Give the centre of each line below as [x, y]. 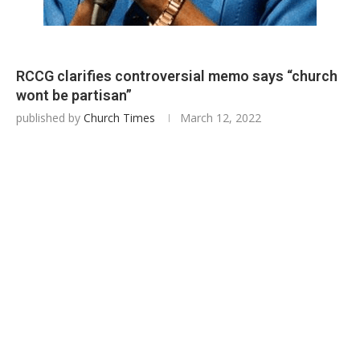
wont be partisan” [74, 95]
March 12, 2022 [221, 118]
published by [50, 118]
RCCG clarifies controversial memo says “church [177, 76]
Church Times [119, 118]
